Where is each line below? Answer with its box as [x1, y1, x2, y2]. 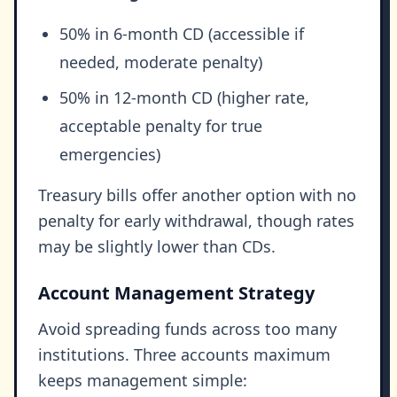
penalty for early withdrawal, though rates [38, 210, 354, 232]
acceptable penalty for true [59, 115, 262, 137]
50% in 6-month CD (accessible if [59, 23, 304, 45]
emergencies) [59, 144, 160, 166]
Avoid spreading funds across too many [38, 318, 337, 340]
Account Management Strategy [38, 281, 315, 306]
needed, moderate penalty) [59, 51, 262, 74]
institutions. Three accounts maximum [38, 344, 331, 366]
